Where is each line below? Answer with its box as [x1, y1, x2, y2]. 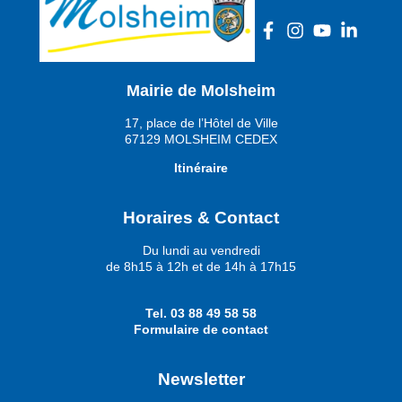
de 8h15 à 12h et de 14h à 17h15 [106, 258, 296, 274]
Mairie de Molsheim [127, 81, 275, 100]
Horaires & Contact [123, 207, 279, 227]
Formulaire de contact [134, 322, 268, 337]
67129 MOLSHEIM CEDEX [125, 131, 277, 146]
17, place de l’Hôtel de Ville [124, 115, 278, 130]
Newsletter [157, 369, 245, 389]
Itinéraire [174, 161, 228, 176]
